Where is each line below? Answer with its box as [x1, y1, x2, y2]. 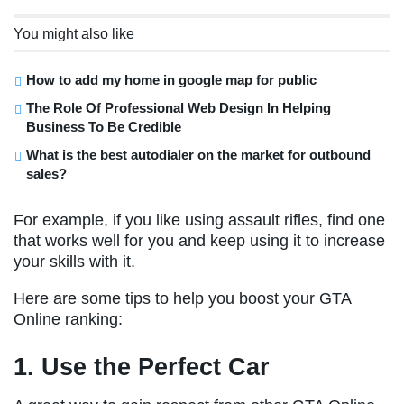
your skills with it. [14, 252, 135, 271]
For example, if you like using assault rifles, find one [14, 211, 385, 230]
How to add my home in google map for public [26, 72, 317, 88]
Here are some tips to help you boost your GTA [14, 289, 351, 308]
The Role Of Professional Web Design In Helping [26, 100, 331, 116]
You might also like [14, 26, 134, 42]
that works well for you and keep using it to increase [14, 232, 385, 251]
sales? [26, 166, 67, 182]
